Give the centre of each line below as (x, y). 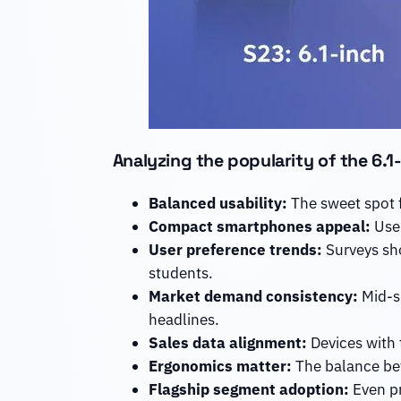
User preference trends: (235, 250)
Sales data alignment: (227, 343)
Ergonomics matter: (220, 367)
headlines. (183, 320)
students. (180, 273)
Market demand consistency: (253, 297)
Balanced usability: (218, 204)
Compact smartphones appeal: (259, 227)
